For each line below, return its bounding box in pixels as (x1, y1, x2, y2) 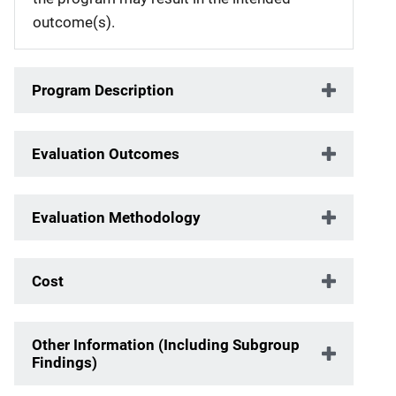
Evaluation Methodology (32, 208, 201, 226)
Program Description (32, 80, 174, 99)
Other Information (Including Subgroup (32, 335, 300, 354)
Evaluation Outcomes (32, 144, 179, 163)
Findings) (32, 353, 97, 371)
